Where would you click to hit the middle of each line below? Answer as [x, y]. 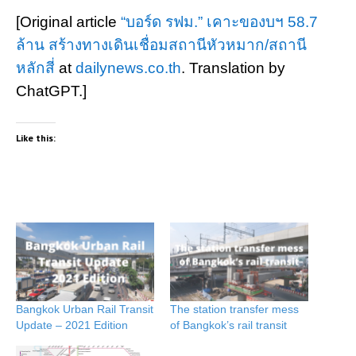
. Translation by [233, 68]
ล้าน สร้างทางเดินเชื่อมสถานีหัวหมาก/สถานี [161, 45]
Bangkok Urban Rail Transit [85, 310]
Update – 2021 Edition [72, 325]
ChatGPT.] [51, 91]
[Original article [68, 22]
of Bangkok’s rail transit [228, 325]
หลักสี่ [35, 68]
